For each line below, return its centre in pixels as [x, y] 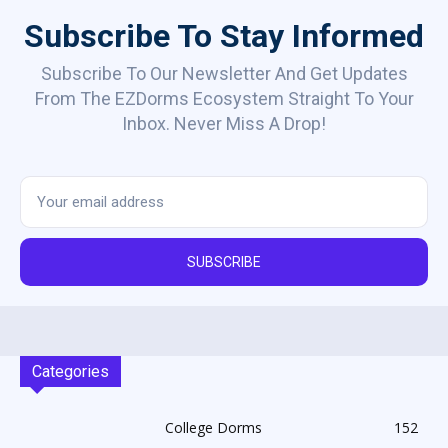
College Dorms [213, 427]
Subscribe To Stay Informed [224, 35]
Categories [70, 371]
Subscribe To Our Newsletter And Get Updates [224, 73]
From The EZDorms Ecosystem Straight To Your [224, 98]
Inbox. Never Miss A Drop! [224, 123]
